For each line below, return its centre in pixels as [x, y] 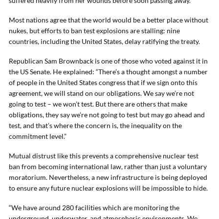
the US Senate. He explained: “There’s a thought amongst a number [108, 72]
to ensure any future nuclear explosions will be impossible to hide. [108, 188]
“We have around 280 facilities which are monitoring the [94, 208]
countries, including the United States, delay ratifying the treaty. [104, 41]
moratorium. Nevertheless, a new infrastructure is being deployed [108, 177]
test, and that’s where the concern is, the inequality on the [95, 125]
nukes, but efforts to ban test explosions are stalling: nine [94, 31]
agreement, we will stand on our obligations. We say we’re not [101, 93]
